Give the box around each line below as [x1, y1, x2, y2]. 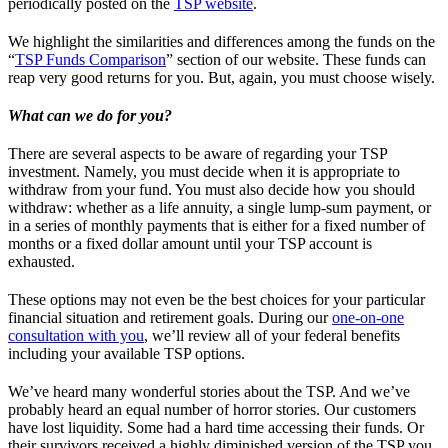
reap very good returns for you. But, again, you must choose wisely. [8, 68, 435, 86]
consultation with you [8, 326, 144, 344]
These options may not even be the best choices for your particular [8, 290, 425, 308]
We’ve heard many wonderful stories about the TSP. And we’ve [8, 382, 410, 400]
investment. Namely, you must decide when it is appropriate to [8, 162, 400, 180]
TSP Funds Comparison [15, 50, 166, 68]
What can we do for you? [8, 106, 172, 124]
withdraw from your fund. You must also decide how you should [8, 180, 415, 198]
